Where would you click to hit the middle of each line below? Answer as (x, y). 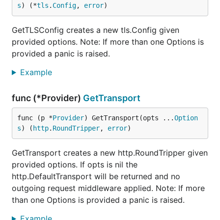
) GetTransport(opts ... (129, 118)
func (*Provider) (47, 98)
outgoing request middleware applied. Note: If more (108, 188)
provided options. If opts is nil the (75, 165)
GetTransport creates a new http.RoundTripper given (110, 153)
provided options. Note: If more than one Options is (108, 42)
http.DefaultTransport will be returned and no (96, 176)
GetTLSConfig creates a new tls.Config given (96, 30)
